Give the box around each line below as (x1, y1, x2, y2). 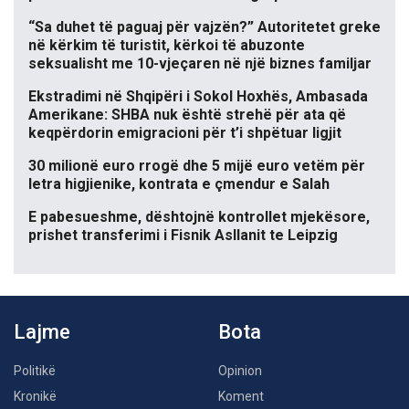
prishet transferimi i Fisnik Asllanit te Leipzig (28, 226, 338, 245)
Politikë (14, 363, 56, 379)
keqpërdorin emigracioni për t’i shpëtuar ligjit (28, 124, 341, 142)
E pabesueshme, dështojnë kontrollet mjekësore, (28, 208, 370, 226)
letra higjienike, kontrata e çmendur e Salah (28, 175, 330, 194)
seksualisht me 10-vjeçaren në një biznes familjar (28, 55, 372, 73)
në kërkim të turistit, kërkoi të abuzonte (28, 37, 305, 55)
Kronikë (14, 389, 57, 404)
